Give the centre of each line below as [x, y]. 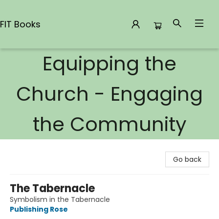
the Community [109, 124]
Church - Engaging [109, 94]
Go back [187, 159]
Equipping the [109, 64]
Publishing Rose [39, 209]
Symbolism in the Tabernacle [60, 199]
